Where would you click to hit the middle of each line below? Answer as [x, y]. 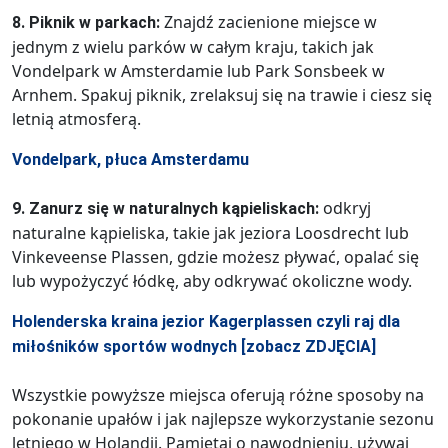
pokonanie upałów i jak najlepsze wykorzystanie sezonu [223, 418]
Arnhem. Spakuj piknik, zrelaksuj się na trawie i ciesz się [222, 94]
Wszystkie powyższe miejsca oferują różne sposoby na [218, 394]
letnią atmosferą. [76, 118]
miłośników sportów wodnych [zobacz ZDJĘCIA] [194, 346]
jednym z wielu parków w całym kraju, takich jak [193, 46]
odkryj [345, 207]
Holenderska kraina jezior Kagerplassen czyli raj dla [206, 321]
